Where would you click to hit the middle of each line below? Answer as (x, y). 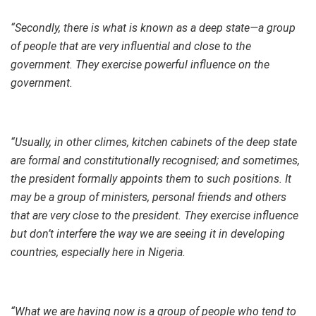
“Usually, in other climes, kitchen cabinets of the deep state (154, 142)
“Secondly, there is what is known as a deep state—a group (153, 28)
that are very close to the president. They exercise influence (154, 215)
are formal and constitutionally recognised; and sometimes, (155, 160)
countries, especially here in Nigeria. (98, 252)
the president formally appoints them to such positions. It (151, 178)
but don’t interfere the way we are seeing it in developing (148, 233)
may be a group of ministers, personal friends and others (148, 197)
